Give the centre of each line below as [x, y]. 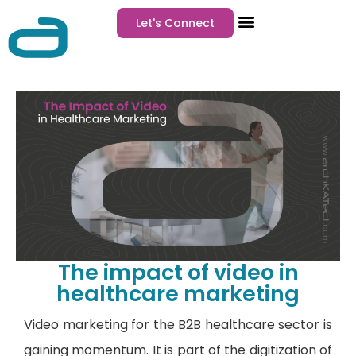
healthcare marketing [178, 294]
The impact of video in [178, 273]
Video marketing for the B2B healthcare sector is [178, 325]
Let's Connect [175, 23]
